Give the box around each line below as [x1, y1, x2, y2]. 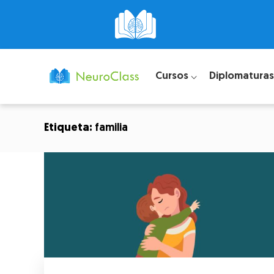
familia [95, 122, 128, 134]
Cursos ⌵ [155, 70, 197, 81]
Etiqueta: [44, 122, 95, 134]
